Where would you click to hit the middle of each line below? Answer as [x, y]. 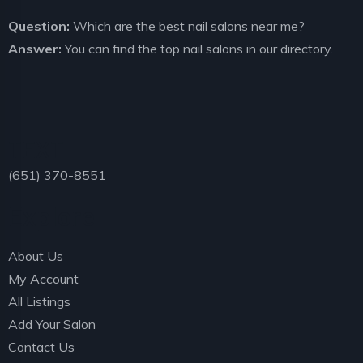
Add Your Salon [52, 324]
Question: [39, 26]
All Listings [39, 301]
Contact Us [41, 347]
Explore [51, 216]
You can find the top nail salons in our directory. [197, 49]
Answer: [35, 49]
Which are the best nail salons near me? [187, 26]
